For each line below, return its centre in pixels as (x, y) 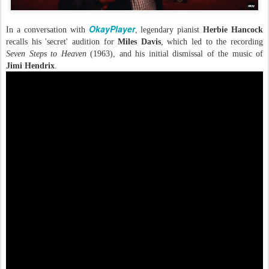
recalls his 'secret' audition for (62, 41)
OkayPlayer (112, 29)
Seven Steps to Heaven (48, 53)
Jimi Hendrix (30, 65)
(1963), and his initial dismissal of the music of (177, 53)
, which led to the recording (212, 41)
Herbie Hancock (233, 29)
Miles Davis (139, 41)
